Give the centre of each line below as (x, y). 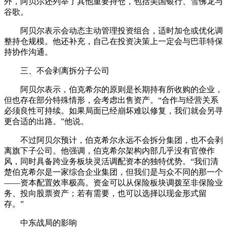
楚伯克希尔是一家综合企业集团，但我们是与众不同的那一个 (113, 172)
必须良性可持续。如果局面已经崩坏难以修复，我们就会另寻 (113, 110)
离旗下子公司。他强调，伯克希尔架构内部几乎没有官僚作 (109, 150)
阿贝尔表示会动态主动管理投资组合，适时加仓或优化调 (113, 30)
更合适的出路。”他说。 (46, 121)
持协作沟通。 (28, 52)
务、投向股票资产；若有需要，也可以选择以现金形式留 (105, 193)
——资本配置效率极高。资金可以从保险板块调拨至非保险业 (113, 182)
